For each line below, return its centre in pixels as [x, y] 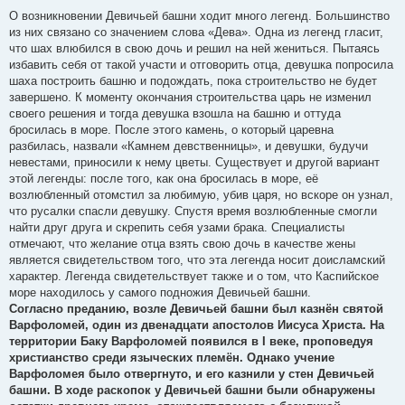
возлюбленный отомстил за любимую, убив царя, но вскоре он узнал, [201, 194]
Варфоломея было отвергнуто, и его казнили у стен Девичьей [192, 373]
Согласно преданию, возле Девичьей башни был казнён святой [196, 308]
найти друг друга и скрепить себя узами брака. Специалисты [177, 227]
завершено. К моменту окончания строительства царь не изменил [190, 97]
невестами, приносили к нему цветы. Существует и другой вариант [194, 162]
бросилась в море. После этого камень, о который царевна [171, 129]
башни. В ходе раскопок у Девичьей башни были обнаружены [192, 390]
